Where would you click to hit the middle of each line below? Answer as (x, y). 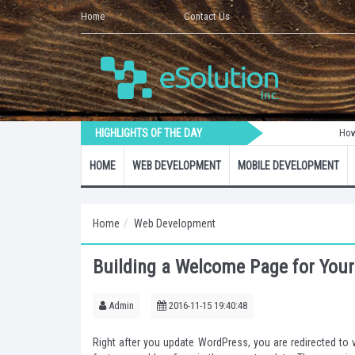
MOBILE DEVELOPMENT (288, 166)
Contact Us (207, 16)
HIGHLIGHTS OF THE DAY (149, 133)
